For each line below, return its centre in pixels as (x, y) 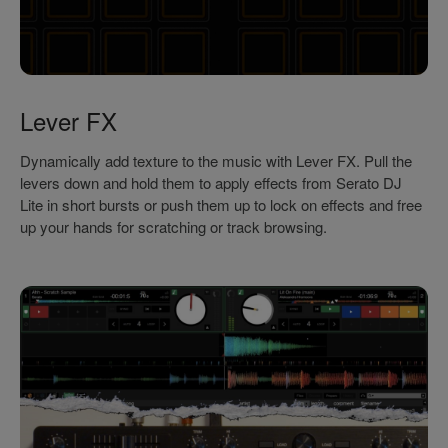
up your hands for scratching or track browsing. (173, 226)
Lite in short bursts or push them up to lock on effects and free (221, 204)
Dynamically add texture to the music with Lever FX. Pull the (216, 160)
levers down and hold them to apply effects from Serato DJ (211, 182)
